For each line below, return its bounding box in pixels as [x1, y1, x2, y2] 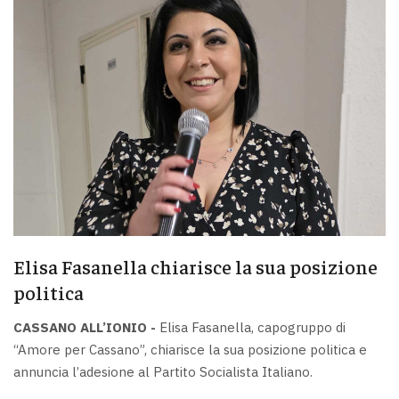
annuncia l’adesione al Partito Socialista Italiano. [13, 363, 313, 380]
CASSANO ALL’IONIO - [13, 319, 156, 336]
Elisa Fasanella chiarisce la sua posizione [13, 253, 378, 279]
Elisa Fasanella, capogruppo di [156, 319, 346, 336]
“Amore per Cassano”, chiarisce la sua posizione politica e [13, 341, 367, 358]
